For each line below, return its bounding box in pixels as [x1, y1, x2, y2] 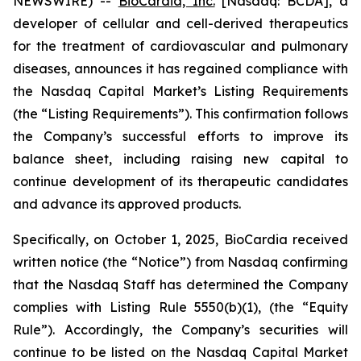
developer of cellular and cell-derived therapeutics [13, 15, 348, 31]
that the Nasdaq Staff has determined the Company [13, 276, 348, 293]
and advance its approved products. [13, 196, 241, 212]
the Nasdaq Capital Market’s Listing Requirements [13, 83, 348, 99]
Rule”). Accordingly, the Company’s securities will [13, 322, 348, 338]
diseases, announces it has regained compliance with [13, 60, 348, 77]
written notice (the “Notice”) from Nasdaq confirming [13, 254, 348, 270]
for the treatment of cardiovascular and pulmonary [13, 38, 348, 54]
